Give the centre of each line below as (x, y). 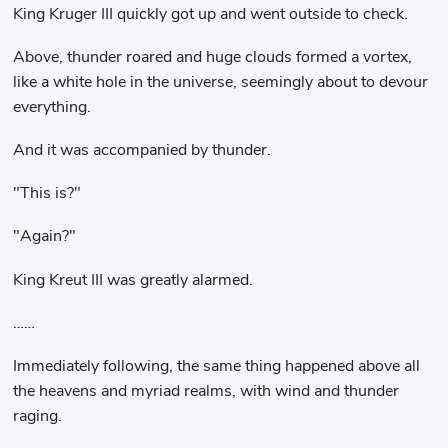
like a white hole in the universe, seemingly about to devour (221, 81)
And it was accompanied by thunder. (142, 149)
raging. (38, 416)
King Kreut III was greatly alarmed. (133, 279)
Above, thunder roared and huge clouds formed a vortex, (213, 56)
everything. (52, 106)
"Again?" (45, 236)
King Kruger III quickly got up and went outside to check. (211, 13)
